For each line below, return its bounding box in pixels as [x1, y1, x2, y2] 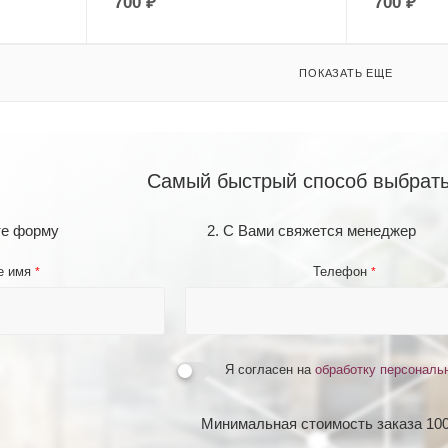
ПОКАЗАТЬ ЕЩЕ [299, 66, 393, 79]
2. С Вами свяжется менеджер [207, 221, 417, 239]
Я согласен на [225, 361, 315, 377]
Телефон [313, 263, 372, 279]
